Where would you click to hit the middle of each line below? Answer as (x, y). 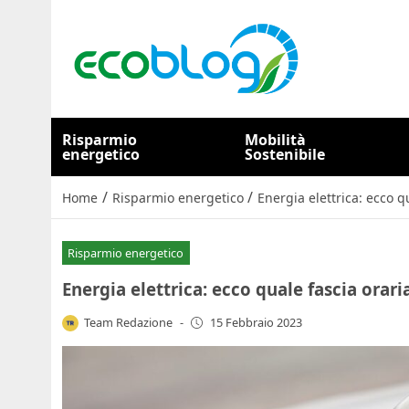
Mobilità (276, 140)
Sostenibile (285, 154)
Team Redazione (129, 322)
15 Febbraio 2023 (256, 323)
